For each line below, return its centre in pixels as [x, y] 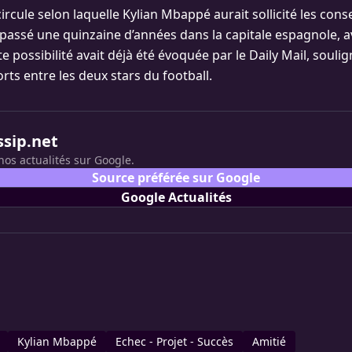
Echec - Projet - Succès [174, 341]
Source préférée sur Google [176, 178]
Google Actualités [176, 197]
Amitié [269, 341]
